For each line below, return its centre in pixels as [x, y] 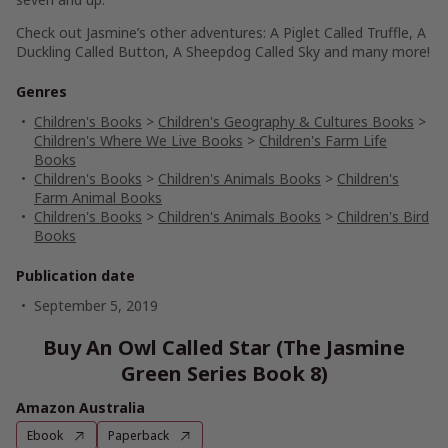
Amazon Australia [80, 407]
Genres [41, 91]
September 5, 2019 [96, 305]
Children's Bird [383, 216]
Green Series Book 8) [224, 373]
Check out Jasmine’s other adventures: [143, 32]
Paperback [138, 435]
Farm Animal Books [98, 197]
